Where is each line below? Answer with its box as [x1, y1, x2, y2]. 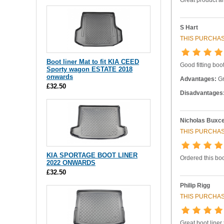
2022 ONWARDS [46, 158, 95, 166]
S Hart [179, 23, 198, 31]
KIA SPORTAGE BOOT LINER [46, 151, 137, 159]
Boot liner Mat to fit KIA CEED [46, 57, 139, 65]
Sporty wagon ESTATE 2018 [46, 65, 132, 73]
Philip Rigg [179, 181, 210, 189]
